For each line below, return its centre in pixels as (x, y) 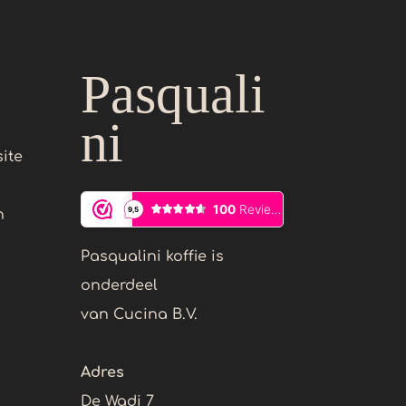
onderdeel (120, 286)
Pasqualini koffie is (153, 257)
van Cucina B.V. (140, 315)
